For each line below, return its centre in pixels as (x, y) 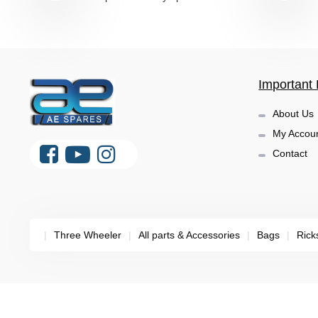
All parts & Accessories (189, 235)
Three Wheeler (87, 235)
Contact (290, 154)
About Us (294, 114)
